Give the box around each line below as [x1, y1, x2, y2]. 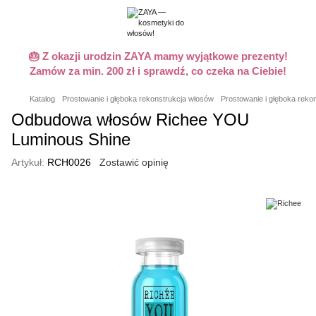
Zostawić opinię [99, 157, 169, 168]
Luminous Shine [11, 130, 130, 149]
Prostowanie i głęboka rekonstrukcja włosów [62, 95, 214, 103]
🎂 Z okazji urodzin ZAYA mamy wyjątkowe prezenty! [28, 50, 288, 62]
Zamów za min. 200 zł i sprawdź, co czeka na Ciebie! [30, 65, 286, 77]
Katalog [30, 95, 55, 103]
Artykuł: [11, 157, 44, 168]
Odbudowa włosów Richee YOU [11, 110, 249, 129]
